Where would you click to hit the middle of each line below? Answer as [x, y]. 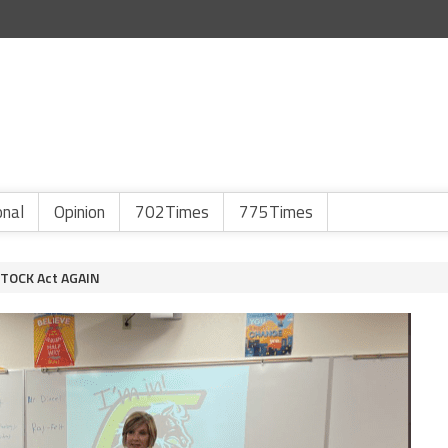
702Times [172, 212]
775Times [276, 212]
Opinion [79, 212]
